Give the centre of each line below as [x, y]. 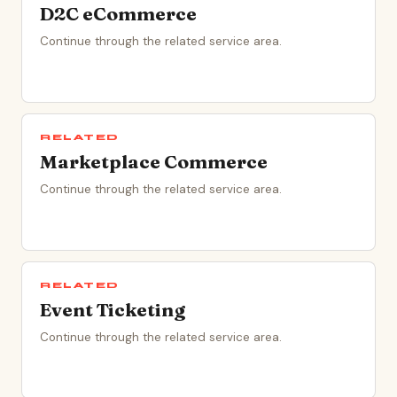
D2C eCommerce [118, 13]
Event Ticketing [113, 309]
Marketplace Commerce [154, 161]
